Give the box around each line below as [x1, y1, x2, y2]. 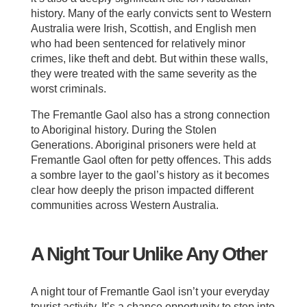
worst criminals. [30, 83, 106, 95]
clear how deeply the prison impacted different [30, 184, 254, 197]
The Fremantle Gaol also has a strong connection [30, 109, 270, 121]
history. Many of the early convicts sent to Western [30, 8, 271, 20]
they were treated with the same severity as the [30, 68, 257, 80]
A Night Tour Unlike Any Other [30, 243, 267, 265]
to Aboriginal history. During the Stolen [30, 124, 217, 136]
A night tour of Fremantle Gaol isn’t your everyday [30, 286, 269, 298]
